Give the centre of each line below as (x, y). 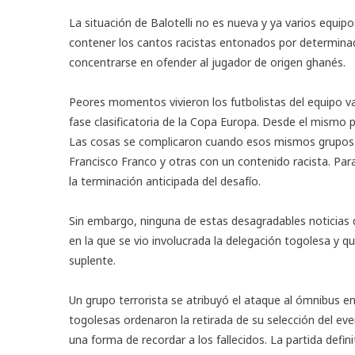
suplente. (92, 260)
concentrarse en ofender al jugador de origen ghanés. (207, 62)
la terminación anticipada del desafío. (165, 181)
